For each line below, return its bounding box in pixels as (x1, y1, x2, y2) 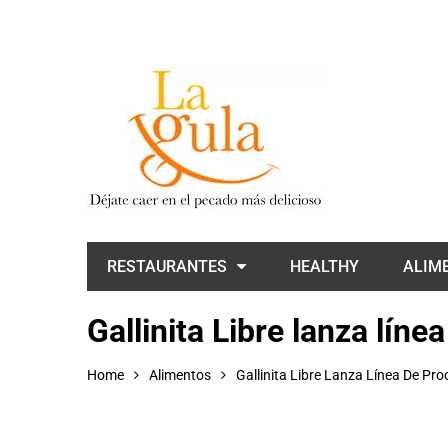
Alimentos (149, 367, 211, 383)
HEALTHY (290, 257, 359, 276)
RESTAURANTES (107, 257, 227, 276)
